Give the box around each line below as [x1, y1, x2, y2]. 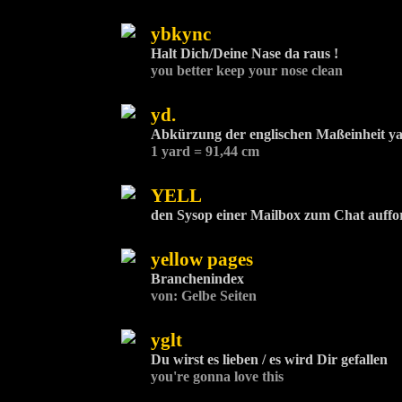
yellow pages [150, 249, 253, 270]
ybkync [150, 23, 211, 45]
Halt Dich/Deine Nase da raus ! [150, 46, 338, 62]
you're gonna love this [150, 369, 284, 385]
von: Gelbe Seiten [150, 288, 257, 304]
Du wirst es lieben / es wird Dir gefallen [150, 352, 388, 368]
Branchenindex [150, 271, 244, 287]
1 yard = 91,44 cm [150, 144, 259, 160]
